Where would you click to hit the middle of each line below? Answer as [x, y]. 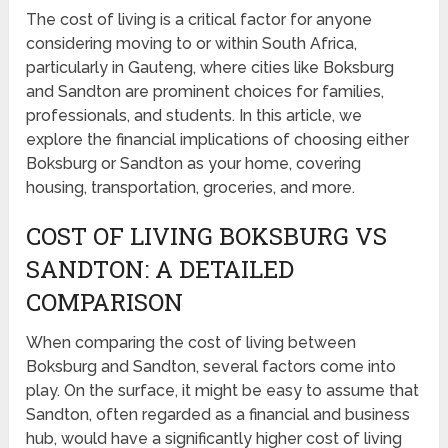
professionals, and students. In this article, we [194, 116]
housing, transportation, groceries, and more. [191, 188]
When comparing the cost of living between [191, 343]
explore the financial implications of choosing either [218, 140]
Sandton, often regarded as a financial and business [218, 415]
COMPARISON [105, 302]
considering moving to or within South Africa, [192, 44]
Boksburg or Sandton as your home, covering [194, 164]
